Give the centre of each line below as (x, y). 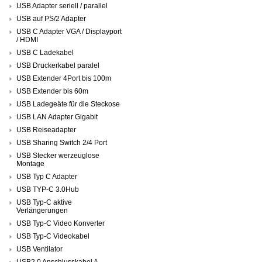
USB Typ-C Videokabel (53, 236)
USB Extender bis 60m (52, 91)
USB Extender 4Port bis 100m (64, 78)
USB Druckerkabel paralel (58, 65)
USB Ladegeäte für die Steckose (68, 104)
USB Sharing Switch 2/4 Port (62, 142)
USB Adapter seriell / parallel (62, 6)
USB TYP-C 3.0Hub (48, 189)
